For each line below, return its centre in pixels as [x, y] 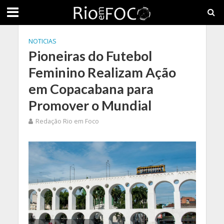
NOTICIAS [42, 41]
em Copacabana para [91, 89]
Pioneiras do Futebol [90, 56]
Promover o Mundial [90, 105]
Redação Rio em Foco [67, 121]
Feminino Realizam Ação [102, 72]
